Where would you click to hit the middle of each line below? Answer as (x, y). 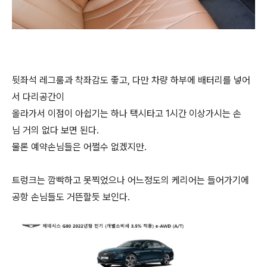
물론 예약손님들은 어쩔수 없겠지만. (79, 147)
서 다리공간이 (39, 97)
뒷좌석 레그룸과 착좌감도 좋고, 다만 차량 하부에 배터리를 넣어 (131, 80)
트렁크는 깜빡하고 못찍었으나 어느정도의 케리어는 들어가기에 (131, 180)
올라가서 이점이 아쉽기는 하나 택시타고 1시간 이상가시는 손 (127, 113)
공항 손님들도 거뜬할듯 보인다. (71, 197)
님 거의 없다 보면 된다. (55, 130)
